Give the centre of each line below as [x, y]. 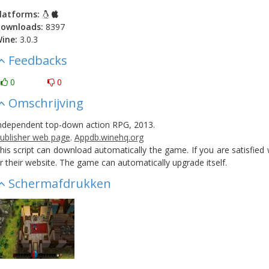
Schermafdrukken [59, 183]
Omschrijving [46, 103]
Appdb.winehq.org [109, 137]
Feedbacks [38, 60]
